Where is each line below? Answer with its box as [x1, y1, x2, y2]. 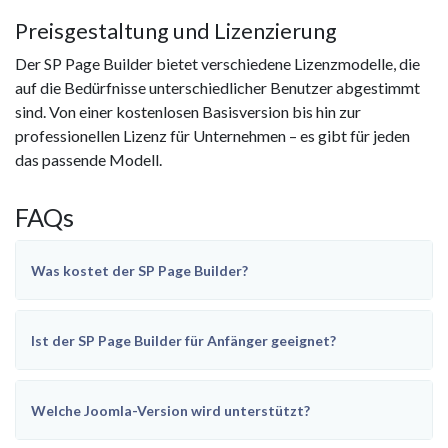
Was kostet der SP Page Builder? [31, 262, 248, 280]
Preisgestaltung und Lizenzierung [15, 18, 337, 45]
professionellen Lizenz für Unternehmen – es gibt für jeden [15, 126, 410, 146]
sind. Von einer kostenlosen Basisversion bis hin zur [15, 102, 361, 122]
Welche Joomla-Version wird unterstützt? [31, 402, 311, 420]
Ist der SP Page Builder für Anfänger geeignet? [31, 332, 336, 350]
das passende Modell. [15, 150, 162, 170]
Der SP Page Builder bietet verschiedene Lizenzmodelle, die [15, 54, 420, 74]
